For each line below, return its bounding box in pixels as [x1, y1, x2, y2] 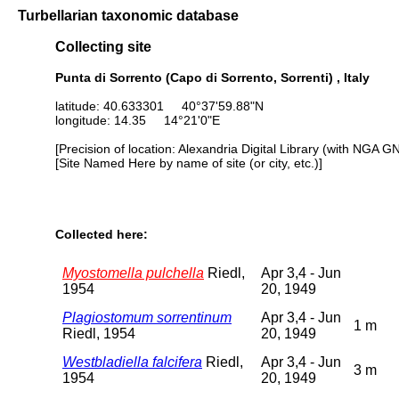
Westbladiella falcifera [62, 354, 202, 370]
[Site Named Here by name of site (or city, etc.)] [55, 155, 322, 170]
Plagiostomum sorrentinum [62, 309, 232, 325]
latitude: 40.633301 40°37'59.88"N [55, 98, 264, 113]
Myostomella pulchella [62, 265, 204, 281]
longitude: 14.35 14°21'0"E [55, 112, 220, 127]
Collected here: [55, 227, 148, 242]
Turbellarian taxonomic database [18, 7, 239, 23]
